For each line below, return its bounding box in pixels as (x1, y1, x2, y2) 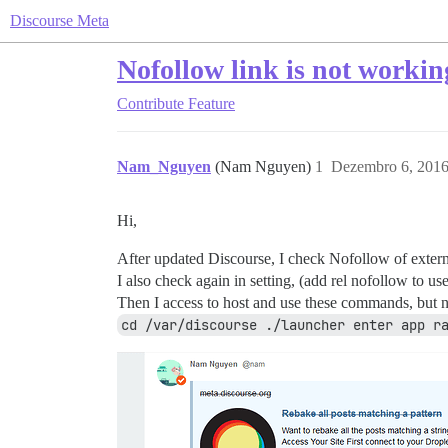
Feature (188, 95, 235, 112)
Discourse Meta (10, 12, 109, 29)
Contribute (117, 95, 184, 112)
